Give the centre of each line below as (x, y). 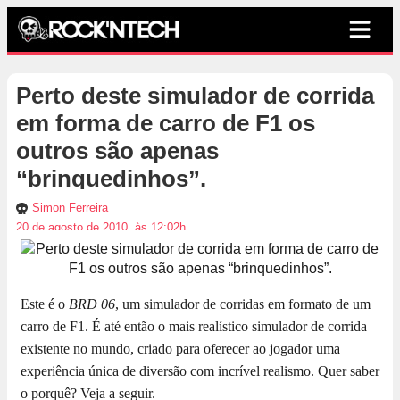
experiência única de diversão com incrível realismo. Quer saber (200, 371)
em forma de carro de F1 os (166, 124)
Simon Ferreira (70, 208)
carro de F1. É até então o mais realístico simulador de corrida (194, 327)
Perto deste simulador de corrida (195, 96)
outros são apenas (117, 151)
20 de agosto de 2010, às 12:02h (101, 228)
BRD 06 (92, 304)
